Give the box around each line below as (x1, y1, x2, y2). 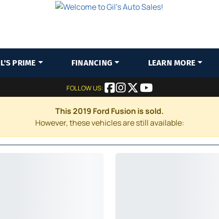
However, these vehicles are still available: (35, 117, 184, 128)
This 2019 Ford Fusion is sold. (55, 106, 164, 116)
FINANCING (71, 58, 113, 67)
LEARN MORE (148, 58, 196, 67)
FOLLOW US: (66, 84, 105, 92)
